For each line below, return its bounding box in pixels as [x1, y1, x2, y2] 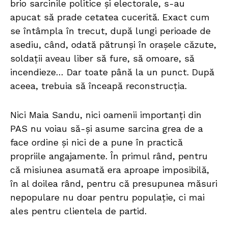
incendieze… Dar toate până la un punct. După [10, 67, 214, 78]
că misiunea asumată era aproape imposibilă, [10, 164, 209, 176]
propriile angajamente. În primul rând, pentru [10, 151, 208, 162]
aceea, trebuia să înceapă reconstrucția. [10, 80, 187, 92]
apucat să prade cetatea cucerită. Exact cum [10, 12, 210, 23]
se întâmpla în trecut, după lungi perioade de [10, 25, 211, 37]
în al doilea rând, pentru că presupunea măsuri [10, 178, 217, 189]
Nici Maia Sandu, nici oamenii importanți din [10, 109, 202, 121]
